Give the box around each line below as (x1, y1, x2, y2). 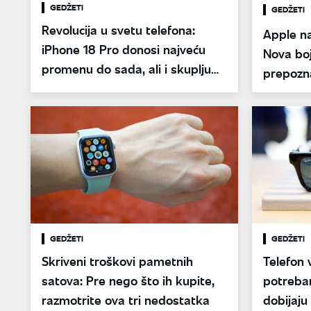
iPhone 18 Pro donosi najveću (42, 41, 205, 58)
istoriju (263, 84, 301, 101)
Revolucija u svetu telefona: (42, 22, 195, 39)
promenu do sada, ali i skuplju (42, 60, 211, 78)
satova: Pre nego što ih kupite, (42, 271, 215, 289)
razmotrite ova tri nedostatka (42, 291, 210, 308)
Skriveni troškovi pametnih (42, 252, 193, 269)
